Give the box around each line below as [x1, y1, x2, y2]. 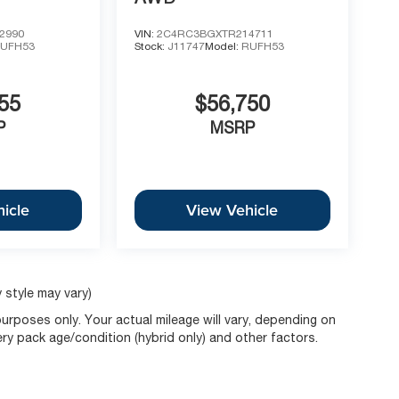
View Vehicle [186, 199, 279, 222]
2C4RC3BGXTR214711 [156, 27, 273, 40]
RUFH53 [240, 39, 284, 53]
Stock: [134, 39, 167, 53]
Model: [204, 39, 241, 53]
